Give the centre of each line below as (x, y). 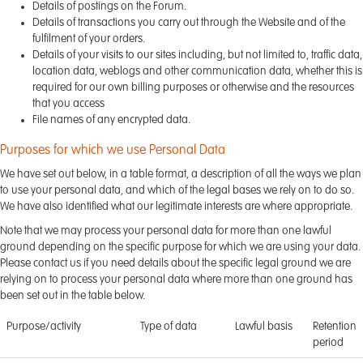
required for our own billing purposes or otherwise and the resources (193, 88)
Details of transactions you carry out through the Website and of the (189, 23)
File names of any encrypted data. (111, 120)
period (328, 343)
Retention (335, 327)
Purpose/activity (44, 327)
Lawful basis (264, 327)
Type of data (169, 327)
